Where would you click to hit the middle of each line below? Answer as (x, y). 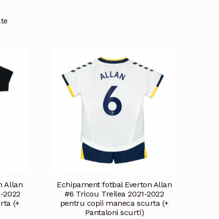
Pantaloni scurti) (114, 213)
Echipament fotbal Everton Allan (114, 185)
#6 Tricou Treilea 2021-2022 (114, 194)
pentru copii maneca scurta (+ (114, 203)
